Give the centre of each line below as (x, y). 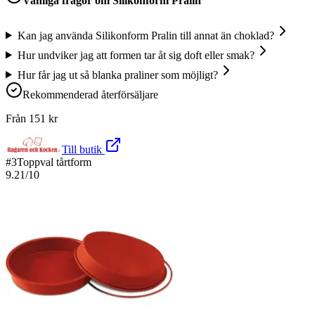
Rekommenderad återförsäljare (90, 94)
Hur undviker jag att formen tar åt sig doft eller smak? (136, 55)
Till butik (83, 149)
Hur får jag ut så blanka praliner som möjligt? (117, 75)
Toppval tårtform (54, 162)
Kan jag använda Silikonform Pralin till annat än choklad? (146, 35)
